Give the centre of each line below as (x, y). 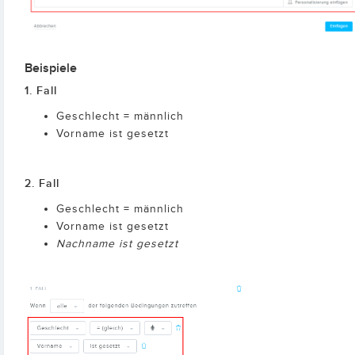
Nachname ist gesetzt (117, 244)
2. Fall (42, 184)
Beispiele (51, 69)
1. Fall (41, 91)
